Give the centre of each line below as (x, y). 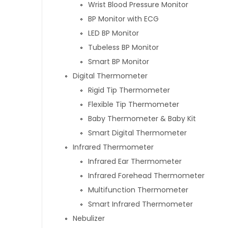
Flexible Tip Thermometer (134, 104)
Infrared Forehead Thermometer (146, 176)
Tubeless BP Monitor (123, 47)
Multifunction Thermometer (138, 190)
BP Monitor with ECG (123, 19)
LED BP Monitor (113, 33)
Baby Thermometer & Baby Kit (142, 119)
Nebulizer (89, 218)
